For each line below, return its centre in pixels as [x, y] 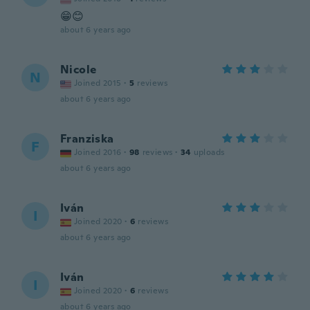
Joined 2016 [98, 152]
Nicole [79, 70]
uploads [209, 152]
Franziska [87, 139]
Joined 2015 [98, 83]
